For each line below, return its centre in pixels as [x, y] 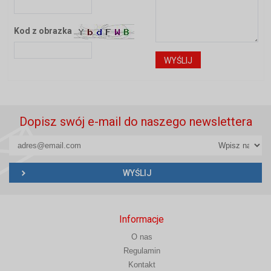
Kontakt [142, 265]
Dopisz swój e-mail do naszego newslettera [135, 122]
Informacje [142, 220]
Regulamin [142, 251]
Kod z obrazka [44, 31]
